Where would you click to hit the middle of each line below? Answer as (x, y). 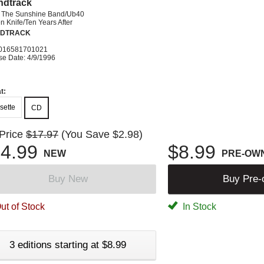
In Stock (198, 206)
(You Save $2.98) (102, 134)
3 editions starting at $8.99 (68, 245)
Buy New (68, 179)
